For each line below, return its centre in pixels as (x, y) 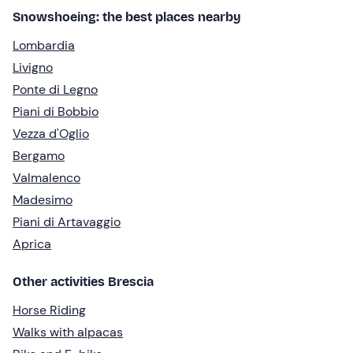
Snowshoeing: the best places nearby (127, 17)
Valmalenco (46, 177)
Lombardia (44, 45)
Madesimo (43, 199)
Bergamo (39, 155)
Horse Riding (49, 310)
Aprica (32, 243)
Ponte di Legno (55, 89)
